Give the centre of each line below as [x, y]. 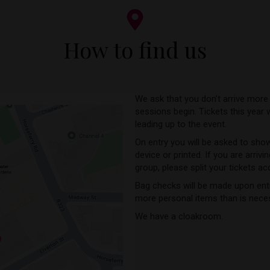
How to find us [135, 49]
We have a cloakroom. [179, 216]
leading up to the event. [181, 124]
